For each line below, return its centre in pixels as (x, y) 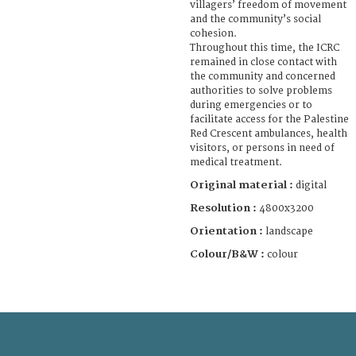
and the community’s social (255, 19)
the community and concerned (263, 76)
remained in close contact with (263, 62)
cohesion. (213, 33)
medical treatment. (236, 162)
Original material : (243, 185)
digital (311, 185)
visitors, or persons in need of (262, 148)
